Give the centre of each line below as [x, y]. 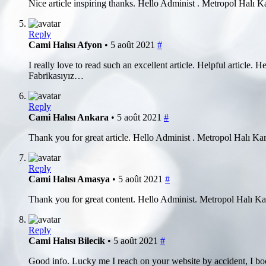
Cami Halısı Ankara [70, 117]
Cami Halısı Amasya [70, 179]
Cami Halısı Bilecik [68, 240]
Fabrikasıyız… [56, 75]
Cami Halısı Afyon [66, 45]
